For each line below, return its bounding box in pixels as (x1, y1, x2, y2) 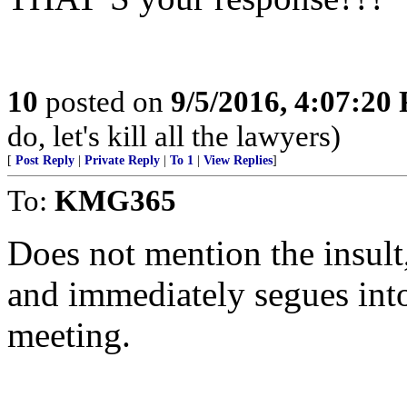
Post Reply (15, 154, 74, 167)
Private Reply (84, 154, 160, 167)
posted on (38, 84, 171, 118)
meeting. (7, 315, 131, 354)
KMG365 (55, 184, 176, 217)
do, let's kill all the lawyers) (7, 119, 341, 153)
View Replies (203, 154, 273, 167)
